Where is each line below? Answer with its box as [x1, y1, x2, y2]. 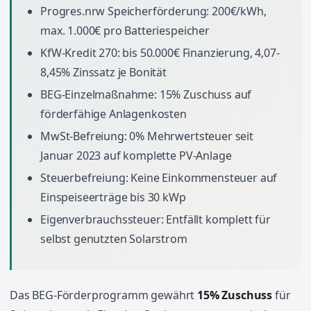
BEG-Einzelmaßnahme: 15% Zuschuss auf [40, 87, 252, 102]
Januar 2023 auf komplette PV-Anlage [40, 148, 232, 163]
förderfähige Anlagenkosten [40, 106, 187, 121]
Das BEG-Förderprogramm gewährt [10, 287, 198, 303]
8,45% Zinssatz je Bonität [40, 65, 167, 80]
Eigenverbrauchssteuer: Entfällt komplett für [40, 212, 271, 227]
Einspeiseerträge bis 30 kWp [40, 190, 186, 205]
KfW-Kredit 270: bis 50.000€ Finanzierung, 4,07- [40, 45, 280, 60]
